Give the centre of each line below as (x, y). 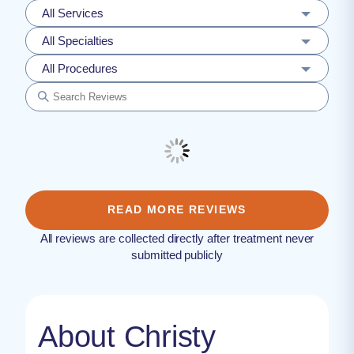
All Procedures (80, 68)
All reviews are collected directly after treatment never (177, 238)
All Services (73, 13)
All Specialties (78, 41)
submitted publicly (177, 254)
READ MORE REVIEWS (177, 209)
